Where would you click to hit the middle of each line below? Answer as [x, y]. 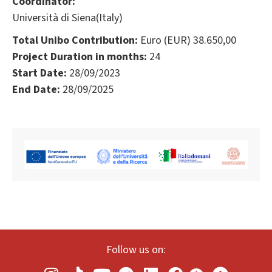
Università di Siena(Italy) [67, 18]
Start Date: [39, 73]
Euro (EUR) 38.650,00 [187, 41]
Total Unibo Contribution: [75, 41]
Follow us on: [136, 250]
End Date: [36, 90]
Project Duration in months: [80, 57]
